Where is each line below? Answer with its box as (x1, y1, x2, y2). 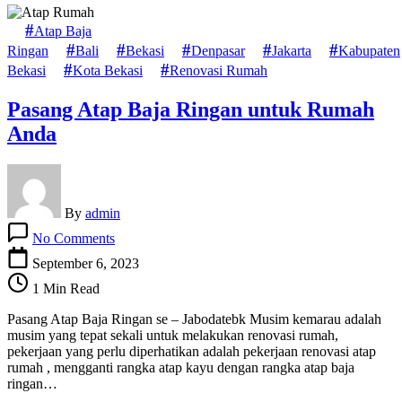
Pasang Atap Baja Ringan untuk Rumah (7, 97, 374, 121)
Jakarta (272, 42, 311, 58)
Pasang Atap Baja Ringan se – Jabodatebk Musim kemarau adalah (7, 310, 381, 327)
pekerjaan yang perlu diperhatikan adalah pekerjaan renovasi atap (7, 343, 376, 359)
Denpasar (191, 42, 245, 58)
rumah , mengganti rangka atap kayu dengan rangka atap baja (7, 359, 354, 375)
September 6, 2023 (32, 255, 139, 271)
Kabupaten (338, 42, 400, 58)
